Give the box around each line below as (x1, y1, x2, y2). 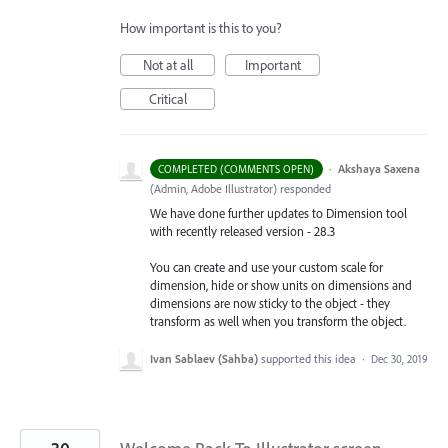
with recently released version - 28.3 (150, 223, 335, 240)
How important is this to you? (120, 19, 282, 38)
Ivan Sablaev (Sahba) (150, 350, 258, 366)
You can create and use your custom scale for (150, 259, 383, 276)
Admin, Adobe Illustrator (154, 181, 273, 197)
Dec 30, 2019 (371, 351, 428, 366)
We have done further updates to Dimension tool (150, 205, 407, 222)
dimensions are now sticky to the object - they (150, 295, 390, 312)
